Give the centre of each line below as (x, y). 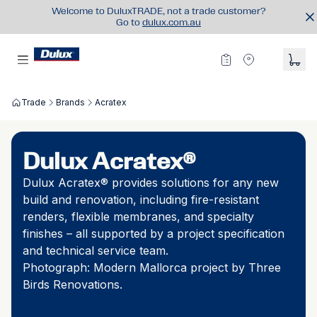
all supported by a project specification (180, 234)
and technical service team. (96, 250)
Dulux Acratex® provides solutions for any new (151, 183)
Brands (70, 102)
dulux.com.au (172, 22)
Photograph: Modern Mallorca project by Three (152, 267)
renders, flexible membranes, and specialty (138, 217)
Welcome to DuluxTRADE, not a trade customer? (158, 11)
